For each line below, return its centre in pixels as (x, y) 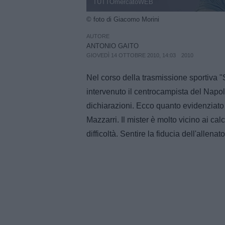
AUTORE (98, 36)
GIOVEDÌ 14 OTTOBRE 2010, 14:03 (131, 55)
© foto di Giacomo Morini (123, 20)
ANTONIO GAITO (113, 46)
